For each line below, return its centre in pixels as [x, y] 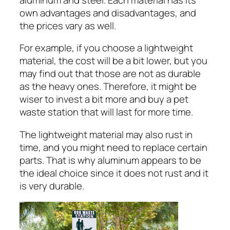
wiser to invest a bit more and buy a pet [104, 99]
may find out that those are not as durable [110, 74]
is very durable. [52, 186]
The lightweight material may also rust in [106, 134]
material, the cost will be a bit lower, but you [113, 61]
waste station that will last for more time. [106, 112]
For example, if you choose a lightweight [106, 48]
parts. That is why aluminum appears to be [110, 160]
